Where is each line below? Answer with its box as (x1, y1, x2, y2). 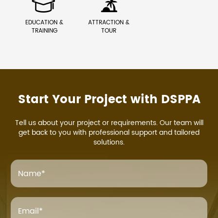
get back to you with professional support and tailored (18, 127, 200, 139)
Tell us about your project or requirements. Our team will (15, 117, 203, 129)
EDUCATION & (25, 18, 64, 28)
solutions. (93, 137, 125, 148)
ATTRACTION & (88, 18, 130, 28)
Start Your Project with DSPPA (18, 90, 200, 110)
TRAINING (31, 26, 57, 36)
